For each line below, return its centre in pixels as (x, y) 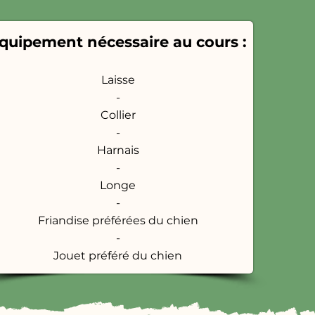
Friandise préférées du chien (118, 220)
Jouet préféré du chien (118, 256)
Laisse (118, 80)
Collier (118, 115)
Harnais (118, 150)
